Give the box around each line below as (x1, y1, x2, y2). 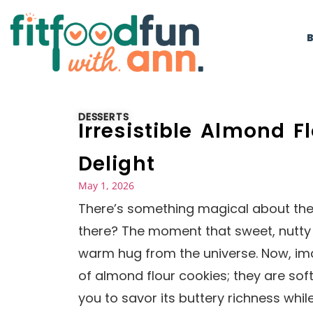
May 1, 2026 (78, 179, 134, 193)
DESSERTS (78, 110, 129, 124)
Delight (78, 150, 155, 178)
